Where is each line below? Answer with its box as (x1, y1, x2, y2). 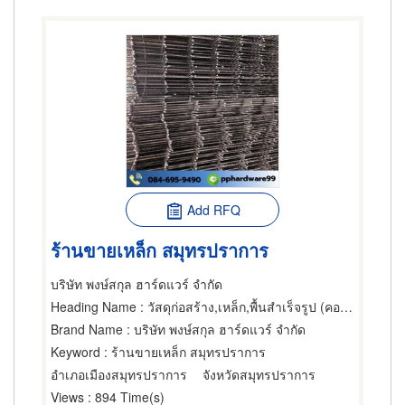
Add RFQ (186, 201, 240, 219)
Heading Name (51, 297, 137, 316)
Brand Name (51, 320, 123, 338)
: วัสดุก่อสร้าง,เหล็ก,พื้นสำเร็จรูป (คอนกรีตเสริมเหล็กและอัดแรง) (137, 297, 340, 316)
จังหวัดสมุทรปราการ (202, 365, 316, 383)
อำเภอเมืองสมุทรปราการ (51, 365, 187, 383)
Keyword (51, 343, 100, 361)
